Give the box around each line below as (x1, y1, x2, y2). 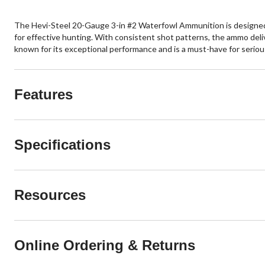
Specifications (14, 136, 111, 153)
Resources (14, 186, 86, 203)
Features (14, 86, 73, 102)
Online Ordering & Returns (14, 237, 195, 253)
